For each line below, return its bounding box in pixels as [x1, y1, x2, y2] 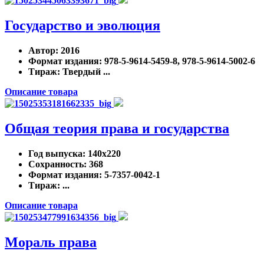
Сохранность [28, 159, 84, 169]
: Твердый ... [57, 67, 110, 77]
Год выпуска [28, 148, 82, 159]
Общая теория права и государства [5, 120, 229, 136]
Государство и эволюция [5, 18, 160, 34]
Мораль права [5, 234, 97, 250]
